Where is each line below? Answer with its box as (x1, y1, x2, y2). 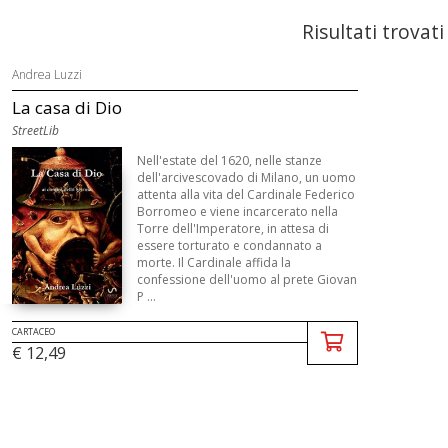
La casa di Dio (11, 96, 122, 119)
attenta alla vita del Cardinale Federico (136, 186, 355, 203)
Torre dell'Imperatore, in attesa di (136, 220, 329, 237)
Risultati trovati (301, 18, 444, 45)
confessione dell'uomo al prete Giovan (136, 271, 357, 288)
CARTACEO (11, 325, 55, 338)
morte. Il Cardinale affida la (136, 254, 291, 271)
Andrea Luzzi (11, 66, 82, 83)
